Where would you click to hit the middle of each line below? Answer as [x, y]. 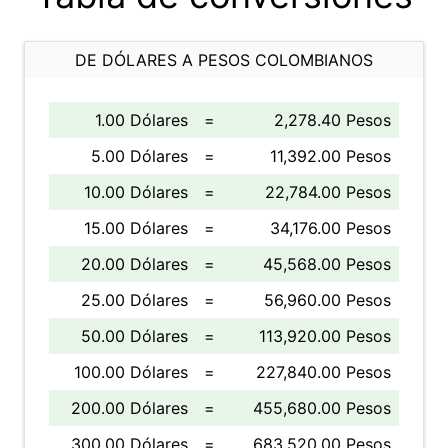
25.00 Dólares [134, 300]
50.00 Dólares [134, 336]
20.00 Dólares [134, 264]
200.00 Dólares [129, 408]
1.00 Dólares [141, 120]
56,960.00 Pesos [327, 300]
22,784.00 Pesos [328, 192]
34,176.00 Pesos [330, 228]
